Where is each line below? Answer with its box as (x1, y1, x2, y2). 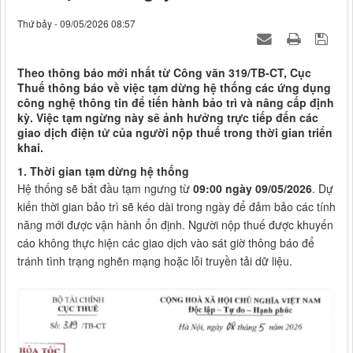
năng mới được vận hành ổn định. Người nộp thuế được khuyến (17, 217, 333, 233)
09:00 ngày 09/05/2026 (193, 180, 312, 197)
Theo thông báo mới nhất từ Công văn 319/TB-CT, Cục (17, 65, 311, 81)
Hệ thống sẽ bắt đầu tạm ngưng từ (17, 180, 193, 197)
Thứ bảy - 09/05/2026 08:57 (17, 17, 136, 31)
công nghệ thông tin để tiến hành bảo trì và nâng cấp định (17, 95, 334, 111)
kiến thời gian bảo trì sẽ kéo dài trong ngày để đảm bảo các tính (17, 199, 336, 215)
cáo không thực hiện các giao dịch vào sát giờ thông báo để (17, 235, 314, 251)
